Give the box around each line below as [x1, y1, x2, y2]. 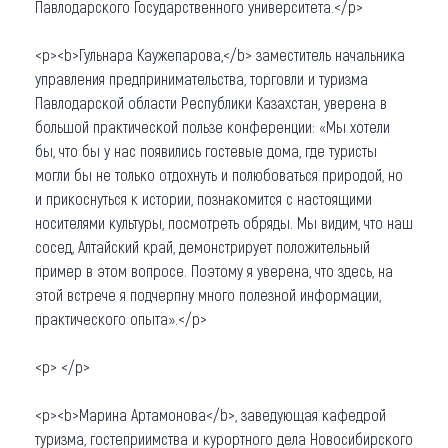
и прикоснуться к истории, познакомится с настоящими [35, 188, 372, 208]
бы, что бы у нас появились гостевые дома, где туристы [35, 140, 377, 160]
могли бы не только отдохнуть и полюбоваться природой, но [35, 164, 403, 184]
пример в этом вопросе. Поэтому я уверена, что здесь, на [35, 260, 393, 280]
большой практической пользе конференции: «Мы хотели [35, 116, 390, 136]
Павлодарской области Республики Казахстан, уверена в [35, 92, 387, 112]
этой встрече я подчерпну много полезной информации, [35, 284, 381, 304]
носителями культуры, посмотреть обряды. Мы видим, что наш [35, 212, 413, 232]
